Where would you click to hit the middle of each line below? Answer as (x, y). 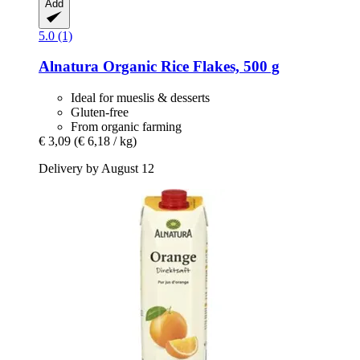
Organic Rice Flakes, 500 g (189, 67)
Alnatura (69, 67)
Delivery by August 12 (96, 169)
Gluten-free (100, 112)
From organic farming (126, 127)
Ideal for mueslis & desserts (140, 98)
